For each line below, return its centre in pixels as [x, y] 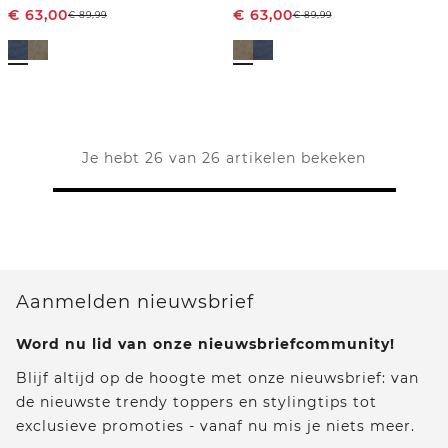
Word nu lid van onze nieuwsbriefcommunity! [205, 343]
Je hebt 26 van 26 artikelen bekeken [224, 157]
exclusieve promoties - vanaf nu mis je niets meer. [215, 425]
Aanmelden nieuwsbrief [135, 301]
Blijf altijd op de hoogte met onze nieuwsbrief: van [217, 377]
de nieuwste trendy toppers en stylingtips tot [196, 401]
